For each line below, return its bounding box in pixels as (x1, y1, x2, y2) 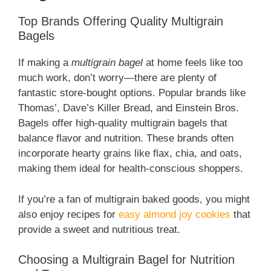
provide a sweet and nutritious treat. (18, 223, 180, 235)
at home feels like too (143, 57, 243, 69)
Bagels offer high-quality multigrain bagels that (18, 117, 227, 129)
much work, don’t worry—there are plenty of (18, 72, 217, 84)
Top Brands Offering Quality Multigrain (18, 15, 223, 28)
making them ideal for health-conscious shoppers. (18, 163, 243, 175)
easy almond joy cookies (119, 208, 230, 220)
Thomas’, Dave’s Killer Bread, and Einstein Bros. (18, 102, 239, 114)
